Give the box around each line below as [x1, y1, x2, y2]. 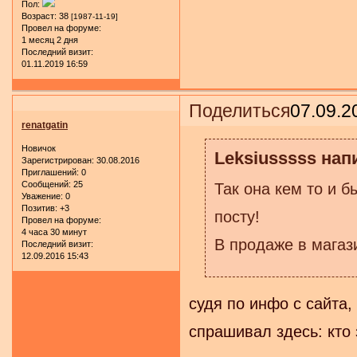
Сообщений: [22, 179, 71, 190]
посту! [214, 208, 260, 226]
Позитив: [22, 203, 57, 214]
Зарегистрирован [22, 155, 92, 166]
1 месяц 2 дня [22, 35, 78, 45]
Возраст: [22, 11, 57, 22]
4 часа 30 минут [22, 227, 87, 237]
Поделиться [189, 100, 291, 121]
